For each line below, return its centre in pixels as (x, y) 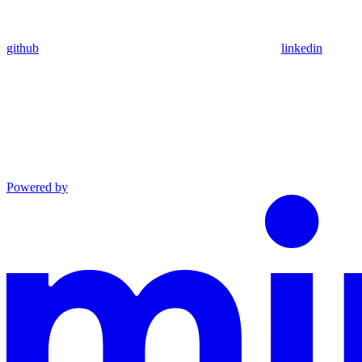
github (23, 48)
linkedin (302, 48)
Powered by (37, 187)
